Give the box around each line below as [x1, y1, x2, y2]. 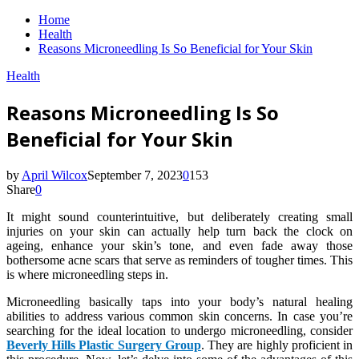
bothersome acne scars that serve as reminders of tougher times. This [6, 252, 353, 267]
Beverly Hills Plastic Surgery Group [6, 337, 201, 352]
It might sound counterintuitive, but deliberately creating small [6, 209, 353, 224]
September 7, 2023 [87, 167, 183, 182]
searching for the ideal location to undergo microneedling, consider [6, 323, 353, 337]
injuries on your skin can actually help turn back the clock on [6, 224, 353, 238]
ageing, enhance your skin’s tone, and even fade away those [6, 238, 353, 252]
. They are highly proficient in [200, 337, 353, 352]
